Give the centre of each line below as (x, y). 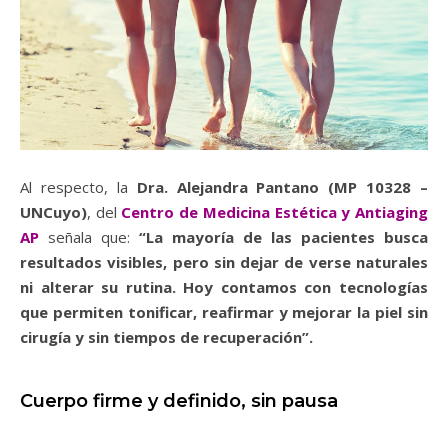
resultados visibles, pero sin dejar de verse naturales (224, 262)
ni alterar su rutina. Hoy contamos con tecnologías (224, 287)
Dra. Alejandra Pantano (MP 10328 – (282, 187)
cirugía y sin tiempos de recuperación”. (166, 337)
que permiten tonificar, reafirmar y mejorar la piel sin (224, 312)
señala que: (89, 237)
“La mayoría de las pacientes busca (283, 237)
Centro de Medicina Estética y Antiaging (275, 212)
